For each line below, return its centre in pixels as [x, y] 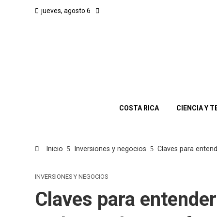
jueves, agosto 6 [66, 11]
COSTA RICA [139, 108]
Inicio [54, 149]
